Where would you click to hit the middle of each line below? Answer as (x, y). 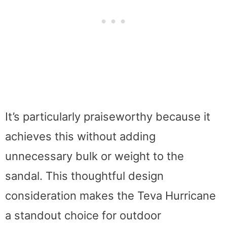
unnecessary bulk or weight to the (94, 156)
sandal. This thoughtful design (84, 176)
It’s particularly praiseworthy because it (108, 116)
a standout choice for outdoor (83, 215)
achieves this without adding (80, 136)
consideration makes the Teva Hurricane (110, 195)
